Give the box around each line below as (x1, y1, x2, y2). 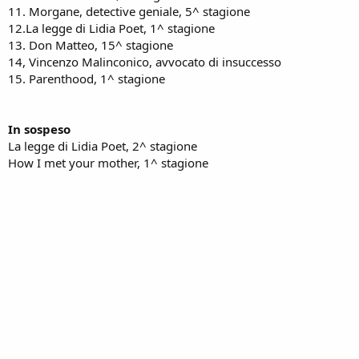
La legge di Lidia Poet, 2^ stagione (8, 138, 197, 154)
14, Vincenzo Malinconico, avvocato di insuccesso (8, 54, 281, 70)
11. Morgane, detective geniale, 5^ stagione (8, 3, 250, 19)
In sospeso (8, 121, 71, 137)
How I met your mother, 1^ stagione (8, 155, 208, 171)
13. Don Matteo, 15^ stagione (8, 37, 173, 53)
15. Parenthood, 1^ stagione (8, 71, 165, 87)
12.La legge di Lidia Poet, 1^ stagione (8, 20, 215, 36)
